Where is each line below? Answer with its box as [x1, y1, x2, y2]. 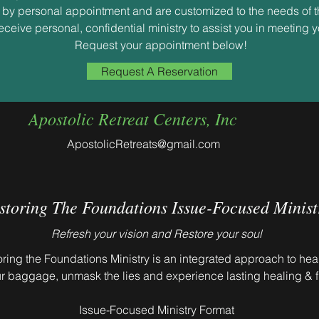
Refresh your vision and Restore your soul [51, 226, 262, 241]
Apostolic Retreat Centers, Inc [28, 107, 237, 130]
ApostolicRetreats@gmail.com [67, 137, 220, 152]
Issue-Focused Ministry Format [79, 303, 234, 318]
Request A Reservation [101, 64, 218, 79]
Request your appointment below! [74, 38, 247, 53]
